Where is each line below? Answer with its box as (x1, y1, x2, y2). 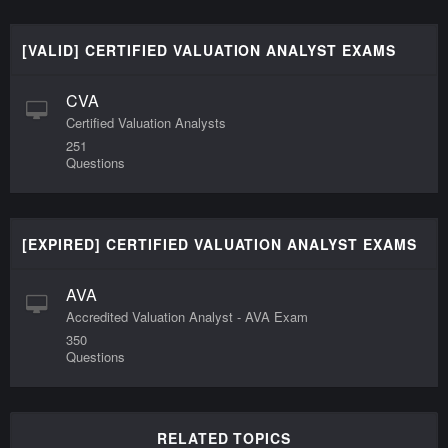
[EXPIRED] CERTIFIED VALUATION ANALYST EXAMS (22, 234, 418, 255)
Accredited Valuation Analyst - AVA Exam (66, 307, 308, 327)
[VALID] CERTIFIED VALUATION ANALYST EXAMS (22, 40, 397, 61)
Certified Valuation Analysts (66, 113, 226, 133)
